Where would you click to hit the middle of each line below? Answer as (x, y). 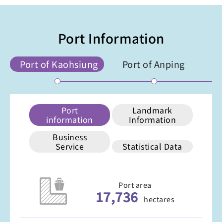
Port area (135, 185)
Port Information (111, 38)
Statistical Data (152, 146)
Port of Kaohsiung (59, 64)
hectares (159, 199)
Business (70, 137)
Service (70, 146)
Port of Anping (153, 64)
